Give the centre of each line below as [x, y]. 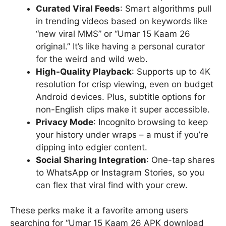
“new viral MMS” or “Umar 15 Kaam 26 [113, 34]
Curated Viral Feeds [78, 8]
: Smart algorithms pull [166, 8]
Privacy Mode [65, 122]
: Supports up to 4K [171, 71]
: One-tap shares [181, 160]
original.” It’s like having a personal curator [120, 46]
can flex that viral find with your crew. [112, 185]
